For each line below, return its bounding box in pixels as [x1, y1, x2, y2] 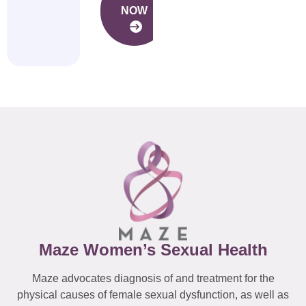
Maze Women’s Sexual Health [38, 240, 268, 259]
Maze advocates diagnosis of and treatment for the [31, 272, 275, 284]
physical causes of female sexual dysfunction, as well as [17, 288, 289, 301]
